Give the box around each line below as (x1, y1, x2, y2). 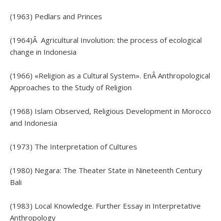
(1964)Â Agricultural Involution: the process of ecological (10, 35, 202, 45)
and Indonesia (10, 118, 57, 128)
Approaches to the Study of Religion (10, 82, 132, 92)
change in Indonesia (10, 47, 76, 57)
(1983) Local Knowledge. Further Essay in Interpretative (10, 201, 201, 211)
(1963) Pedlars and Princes (10, 11, 102, 21)
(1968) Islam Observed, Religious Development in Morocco (10, 106, 211, 116)
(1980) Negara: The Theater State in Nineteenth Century (10, 165, 202, 175)
